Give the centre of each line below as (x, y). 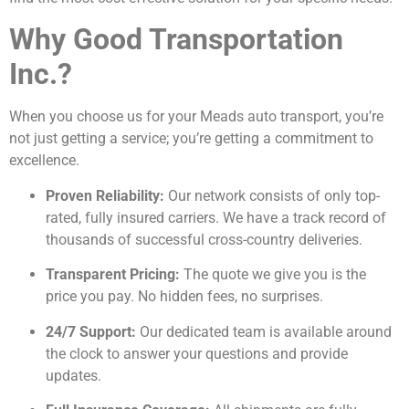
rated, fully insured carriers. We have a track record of (216, 217)
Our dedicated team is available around (264, 331)
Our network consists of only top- (272, 195)
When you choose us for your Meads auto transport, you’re (196, 117)
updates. (73, 375)
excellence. (44, 161)
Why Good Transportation (176, 40)
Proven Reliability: (105, 195)
